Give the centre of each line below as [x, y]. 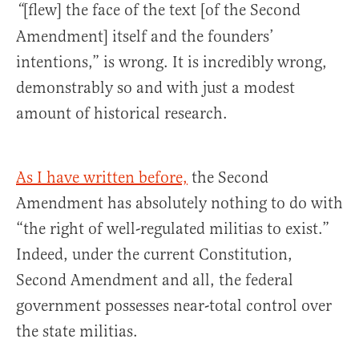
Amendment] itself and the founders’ [145, 36]
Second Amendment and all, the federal [155, 280]
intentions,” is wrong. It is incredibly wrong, [171, 62]
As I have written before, [102, 177]
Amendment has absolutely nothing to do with [179, 203]
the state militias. [77, 331]
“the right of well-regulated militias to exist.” [173, 228]
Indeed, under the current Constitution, [154, 254]
